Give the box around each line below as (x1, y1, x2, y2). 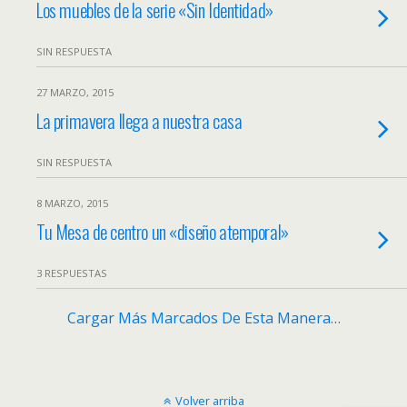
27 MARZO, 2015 (36, 85, 114, 99)
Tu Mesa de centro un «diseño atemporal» (36, 217, 289, 245)
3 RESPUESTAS (36, 266, 107, 280)
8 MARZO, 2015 (36, 196, 108, 210)
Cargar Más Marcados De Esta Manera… (66, 308, 341, 328)
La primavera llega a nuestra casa (36, 106, 243, 134)
